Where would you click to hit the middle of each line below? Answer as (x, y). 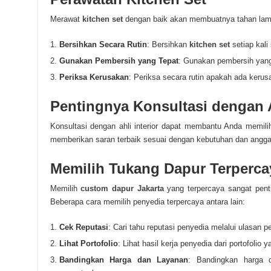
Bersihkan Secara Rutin (103, 44)
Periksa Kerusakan (94, 77)
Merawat (66, 19)
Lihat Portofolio (88, 243)
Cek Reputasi (83, 227)
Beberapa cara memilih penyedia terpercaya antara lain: (147, 202)
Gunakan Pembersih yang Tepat (119, 61)
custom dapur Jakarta (122, 188)
